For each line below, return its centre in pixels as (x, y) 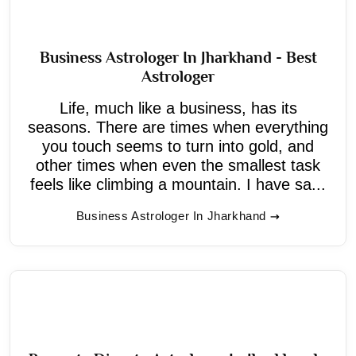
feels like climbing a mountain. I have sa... (178, 184)
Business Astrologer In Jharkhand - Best (178, 57)
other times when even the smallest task (178, 165)
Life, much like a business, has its (178, 108)
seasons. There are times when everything (178, 127)
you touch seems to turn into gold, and (178, 146)
